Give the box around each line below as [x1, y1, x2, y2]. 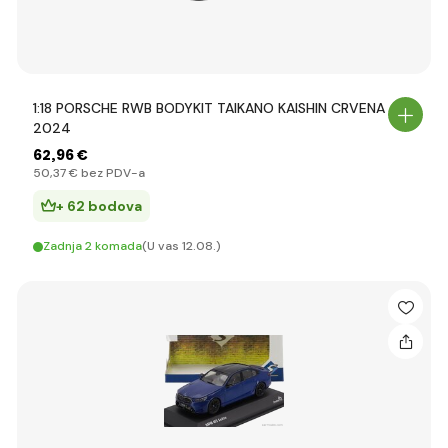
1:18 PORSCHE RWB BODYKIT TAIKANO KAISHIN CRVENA [33, 99, 385, 117]
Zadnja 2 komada [43, 238, 142, 254]
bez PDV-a [78, 165, 145, 181]
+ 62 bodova [56, 197, 142, 215]
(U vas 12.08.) [142, 238, 221, 254]
